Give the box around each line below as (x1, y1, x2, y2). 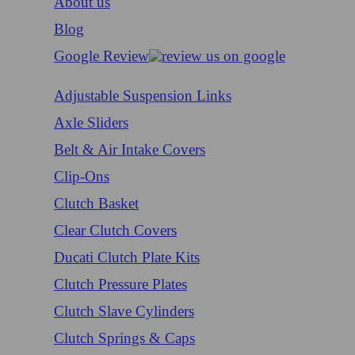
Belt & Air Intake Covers (54, 141, 205, 158)
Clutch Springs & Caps (54, 330, 195, 347)
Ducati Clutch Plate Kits (54, 249, 200, 266)
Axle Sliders (54, 114, 128, 132)
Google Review (54, 48, 149, 65)
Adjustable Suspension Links (54, 87, 231, 105)
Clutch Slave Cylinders (54, 303, 194, 320)
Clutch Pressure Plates (54, 276, 187, 293)
